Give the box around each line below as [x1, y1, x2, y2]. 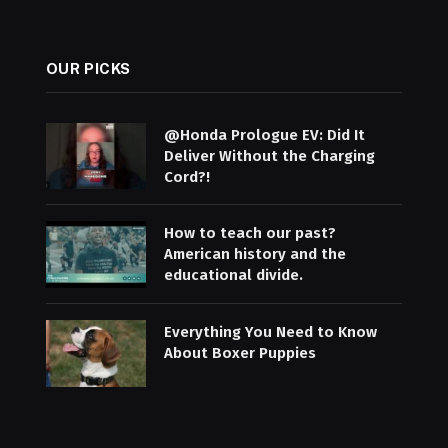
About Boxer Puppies [163, 344, 316, 363]
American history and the [163, 245, 346, 264]
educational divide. [163, 266, 303, 285]
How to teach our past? [163, 224, 336, 243]
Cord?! [163, 167, 210, 186]
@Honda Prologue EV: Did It [163, 125, 365, 144]
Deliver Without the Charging [163, 146, 375, 165]
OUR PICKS [45, 59, 132, 77]
